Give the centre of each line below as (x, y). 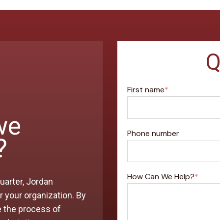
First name (146, 90)
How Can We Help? (161, 177)
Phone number (153, 133)
